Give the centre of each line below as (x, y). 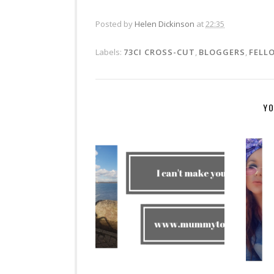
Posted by (115, 24)
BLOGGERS (222, 52)
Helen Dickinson (165, 24)
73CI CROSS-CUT (159, 52)
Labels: (109, 52)
